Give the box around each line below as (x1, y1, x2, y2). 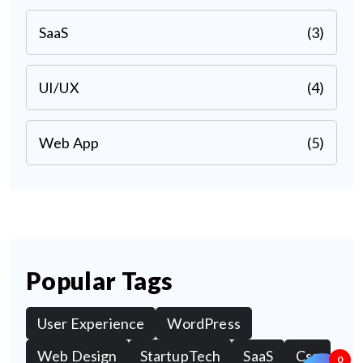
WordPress (167, 314, 241, 332)
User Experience (37, 314, 145, 332)
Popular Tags (26, 265, 173, 295)
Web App (39, 133, 100, 152)
